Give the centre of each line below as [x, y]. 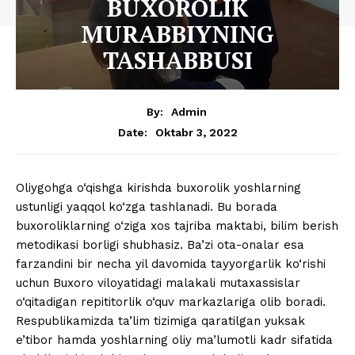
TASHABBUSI [177, 60]
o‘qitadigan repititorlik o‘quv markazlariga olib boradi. [171, 302]
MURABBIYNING [177, 34]
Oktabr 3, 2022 [196, 132]
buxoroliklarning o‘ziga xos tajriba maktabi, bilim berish [177, 226]
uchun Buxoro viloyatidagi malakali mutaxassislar [158, 283]
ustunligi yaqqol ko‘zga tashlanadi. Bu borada [147, 207]
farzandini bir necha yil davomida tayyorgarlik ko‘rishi [171, 264]
